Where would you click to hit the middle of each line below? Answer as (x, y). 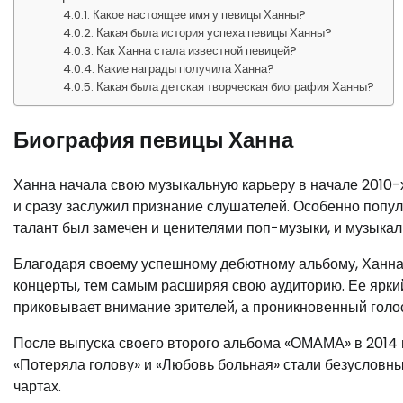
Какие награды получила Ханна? (186, 69)
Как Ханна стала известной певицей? (197, 51)
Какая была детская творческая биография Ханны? (236, 87)
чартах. (37, 386)
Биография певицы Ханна (153, 139)
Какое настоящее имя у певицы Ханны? (200, 15)
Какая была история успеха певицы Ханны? (215, 33)
